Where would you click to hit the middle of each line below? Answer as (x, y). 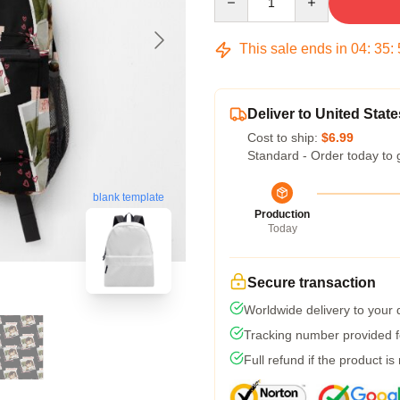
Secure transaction (312, 283)
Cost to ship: (284, 137)
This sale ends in (293, 49)
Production (282, 214)
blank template (129, 198)
